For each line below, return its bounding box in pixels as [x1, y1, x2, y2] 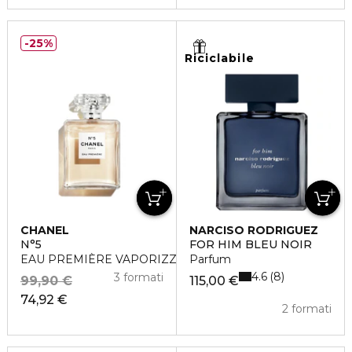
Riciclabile [184, 51, 255, 65]
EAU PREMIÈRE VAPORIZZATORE [20, 252, 217, 266]
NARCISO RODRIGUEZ [189, 223, 318, 237]
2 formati [282, 302, 332, 316]
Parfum [189, 252, 231, 266]
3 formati [113, 270, 163, 284]
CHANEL [20, 223, 69, 237]
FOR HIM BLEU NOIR [189, 237, 312, 251]
